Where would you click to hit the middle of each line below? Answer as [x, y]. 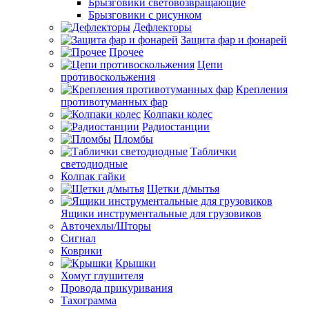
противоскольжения [108, 77]
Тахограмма [89, 300]
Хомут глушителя [102, 276]
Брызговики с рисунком [145, 15]
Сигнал [78, 238]
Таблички [213, 151]
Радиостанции [176, 127]
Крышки [136, 263]
